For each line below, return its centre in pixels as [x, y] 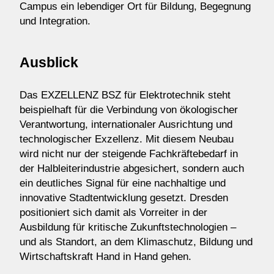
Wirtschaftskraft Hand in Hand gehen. [106, 257]
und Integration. [55, 21]
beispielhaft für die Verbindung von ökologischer [129, 110]
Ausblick [49, 63]
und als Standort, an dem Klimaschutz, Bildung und [136, 242]
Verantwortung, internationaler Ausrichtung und [126, 125]
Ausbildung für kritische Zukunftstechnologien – [128, 228]
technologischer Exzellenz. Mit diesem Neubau [127, 139]
